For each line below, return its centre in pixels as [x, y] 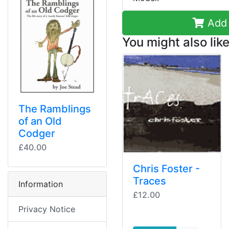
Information [41, 184]
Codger [37, 134]
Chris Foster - [166, 169]
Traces [150, 181]
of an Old [40, 121]
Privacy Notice [47, 209]
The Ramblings [55, 109]
